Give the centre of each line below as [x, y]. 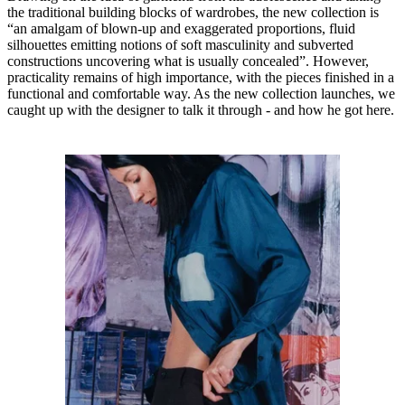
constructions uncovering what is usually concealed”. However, [188, 61]
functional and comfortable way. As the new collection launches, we [201, 94]
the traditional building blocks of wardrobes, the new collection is [193, 13]
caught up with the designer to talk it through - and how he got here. [201, 110]
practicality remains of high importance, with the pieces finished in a [201, 78]
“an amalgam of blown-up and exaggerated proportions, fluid [181, 29]
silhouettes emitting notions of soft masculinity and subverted [180, 45]
